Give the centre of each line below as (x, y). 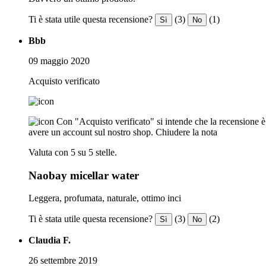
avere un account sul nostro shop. (91, 132)
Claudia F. (50, 240)
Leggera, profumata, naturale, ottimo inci (105, 198)
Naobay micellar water (84, 175)
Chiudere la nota (186, 132)
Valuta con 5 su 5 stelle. (73, 152)
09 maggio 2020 (59, 61)
